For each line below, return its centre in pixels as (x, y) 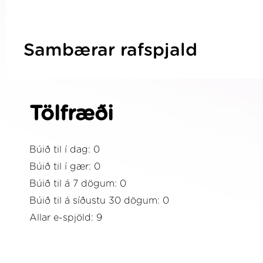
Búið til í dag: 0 (65, 150)
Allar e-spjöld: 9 (66, 218)
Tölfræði (71, 114)
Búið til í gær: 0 (65, 167)
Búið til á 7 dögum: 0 (78, 184)
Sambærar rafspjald (110, 50)
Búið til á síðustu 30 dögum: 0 (99, 201)
